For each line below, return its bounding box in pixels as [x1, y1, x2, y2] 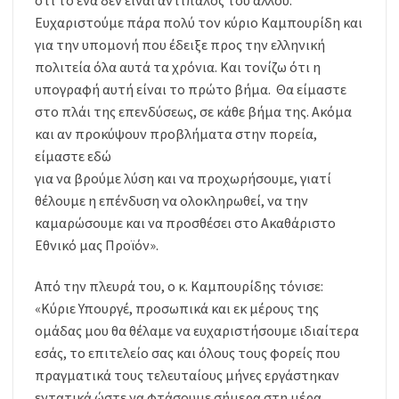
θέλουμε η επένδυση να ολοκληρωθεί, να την [35, 191, 308, 210]
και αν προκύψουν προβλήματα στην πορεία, [35, 125, 317, 143]
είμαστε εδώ [35, 147, 111, 166]
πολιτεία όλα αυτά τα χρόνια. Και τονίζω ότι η [35, 58, 321, 77]
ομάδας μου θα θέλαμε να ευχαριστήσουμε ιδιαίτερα [35, 322, 359, 340]
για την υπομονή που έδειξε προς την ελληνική [35, 36, 325, 54]
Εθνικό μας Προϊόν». [35, 236, 159, 255]
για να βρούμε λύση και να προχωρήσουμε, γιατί [35, 169, 331, 188]
